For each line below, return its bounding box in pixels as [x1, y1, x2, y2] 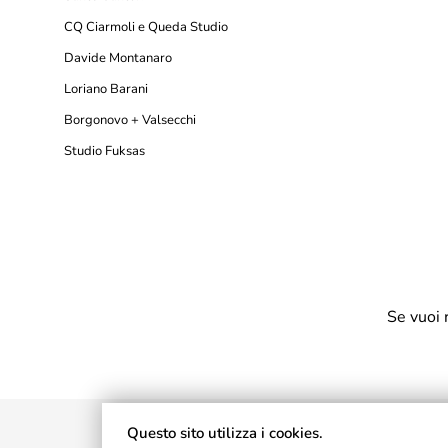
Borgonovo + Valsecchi [64, 111, 197, 130]
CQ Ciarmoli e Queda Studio [64, 18, 229, 37]
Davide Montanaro [64, 49, 173, 68]
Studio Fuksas [64, 142, 146, 161]
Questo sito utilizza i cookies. [127, 423, 323, 443]
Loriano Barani [64, 80, 149, 99]
